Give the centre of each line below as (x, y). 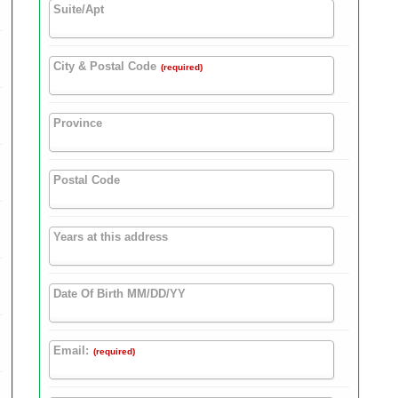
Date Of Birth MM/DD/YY (119, 294)
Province (78, 123)
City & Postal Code (105, 67)
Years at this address (111, 237)
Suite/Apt (79, 10)
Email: (71, 351)
